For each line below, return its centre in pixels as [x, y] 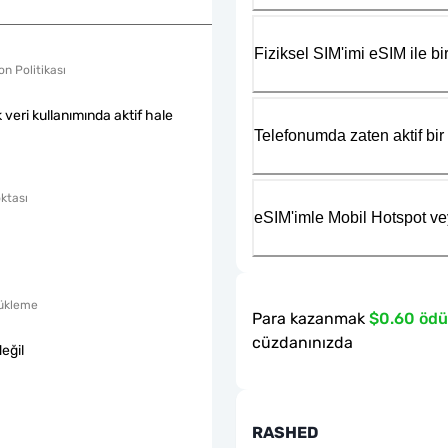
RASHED [285, 432]
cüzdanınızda [302, 342]
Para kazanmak [308, 318]
